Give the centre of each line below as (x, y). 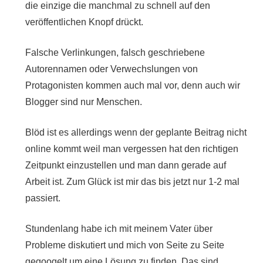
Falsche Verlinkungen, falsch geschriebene (115, 52)
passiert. (43, 198)
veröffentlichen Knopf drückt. (84, 22)
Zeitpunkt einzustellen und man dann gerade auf (125, 165)
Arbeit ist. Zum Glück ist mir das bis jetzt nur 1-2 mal (132, 181)
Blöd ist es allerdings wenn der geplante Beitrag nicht (136, 132)
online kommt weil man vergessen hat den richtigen (131, 149)
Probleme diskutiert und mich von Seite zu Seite (124, 245)
